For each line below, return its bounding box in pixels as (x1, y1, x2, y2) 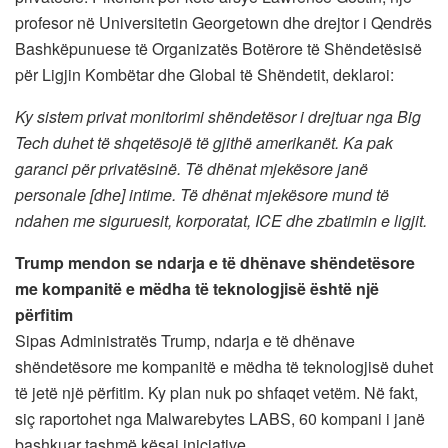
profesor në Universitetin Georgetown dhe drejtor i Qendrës (15, 10, 432, 34)
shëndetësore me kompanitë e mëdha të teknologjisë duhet (15, 354, 433, 378)
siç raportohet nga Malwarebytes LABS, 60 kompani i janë (15, 406, 425, 430)
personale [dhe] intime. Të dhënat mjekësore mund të (15, 182, 389, 206)
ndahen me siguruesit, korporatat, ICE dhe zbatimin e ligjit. (15, 208, 427, 232)
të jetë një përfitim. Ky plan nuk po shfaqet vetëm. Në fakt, (15, 380, 418, 404)
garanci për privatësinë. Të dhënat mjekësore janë (15, 156, 368, 180)
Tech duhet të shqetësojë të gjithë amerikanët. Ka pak (15, 130, 393, 154)
